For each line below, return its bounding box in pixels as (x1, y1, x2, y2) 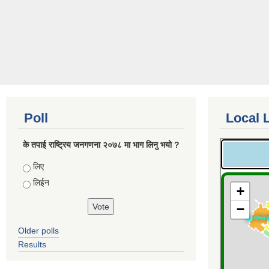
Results (18, 239, 46, 249)
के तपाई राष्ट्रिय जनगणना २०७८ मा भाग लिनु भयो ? (22, 139, 180, 150)
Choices (22, 161, 56, 171)
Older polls (18, 225, 59, 235)
